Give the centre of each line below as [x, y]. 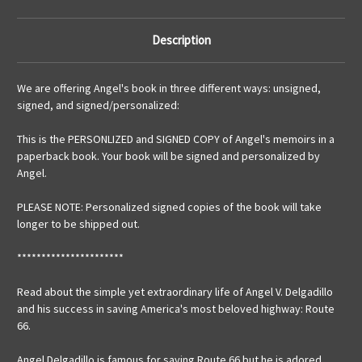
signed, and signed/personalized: [98, 105]
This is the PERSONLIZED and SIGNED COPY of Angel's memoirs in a [176, 139]
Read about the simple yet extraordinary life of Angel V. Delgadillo [175, 292]
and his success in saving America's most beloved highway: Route [176, 309]
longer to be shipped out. [78, 224]
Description [181, 40]
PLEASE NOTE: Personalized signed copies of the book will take [169, 207]
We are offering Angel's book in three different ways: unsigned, [169, 88]
